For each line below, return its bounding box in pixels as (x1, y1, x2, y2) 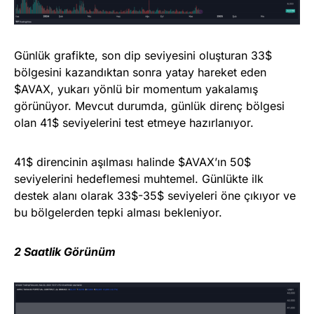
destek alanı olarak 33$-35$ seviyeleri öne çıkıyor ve (14, 189, 296, 203)
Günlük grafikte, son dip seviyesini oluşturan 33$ (14, 48, 272, 63)
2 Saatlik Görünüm (14, 245, 116, 259)
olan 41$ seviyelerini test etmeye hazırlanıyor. (14, 116, 254, 130)
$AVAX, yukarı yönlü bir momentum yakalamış (14, 82, 258, 97)
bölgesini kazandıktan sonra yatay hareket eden (14, 65, 266, 80)
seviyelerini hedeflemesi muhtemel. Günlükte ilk (14, 172, 264, 186)
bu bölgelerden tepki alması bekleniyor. (14, 205, 222, 220)
